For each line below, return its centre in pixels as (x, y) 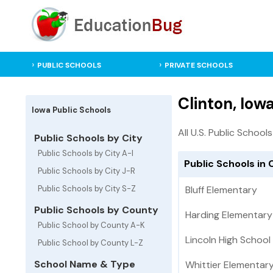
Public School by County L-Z (90, 243)
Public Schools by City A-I (86, 153)
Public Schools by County (95, 210)
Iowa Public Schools (71, 110)
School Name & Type (83, 264)
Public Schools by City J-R (87, 171)
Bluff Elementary (221, 190)
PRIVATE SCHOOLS (198, 65)
